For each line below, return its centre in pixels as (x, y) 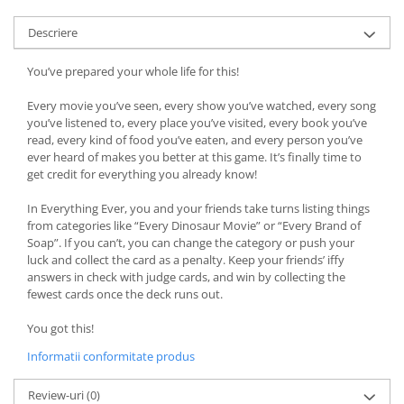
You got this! (60, 328)
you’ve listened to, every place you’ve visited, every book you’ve (197, 122)
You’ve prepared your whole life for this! (133, 71)
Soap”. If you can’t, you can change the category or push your (191, 242)
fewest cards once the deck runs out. (125, 294)
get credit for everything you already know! (142, 174)
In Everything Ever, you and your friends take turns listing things (198, 208)
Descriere (53, 32)
